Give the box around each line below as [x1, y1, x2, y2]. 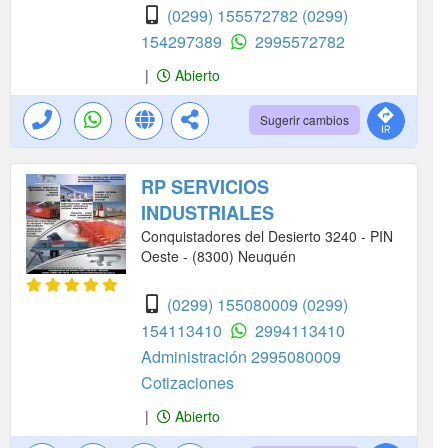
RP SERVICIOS [141, 174, 269, 200]
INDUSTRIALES [141, 200, 274, 226]
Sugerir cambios [260, 111, 349, 128]
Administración [141, 345, 251, 368]
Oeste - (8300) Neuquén [141, 246, 296, 266]
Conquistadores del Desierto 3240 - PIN [141, 226, 393, 246]
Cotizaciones [141, 371, 234, 394]
